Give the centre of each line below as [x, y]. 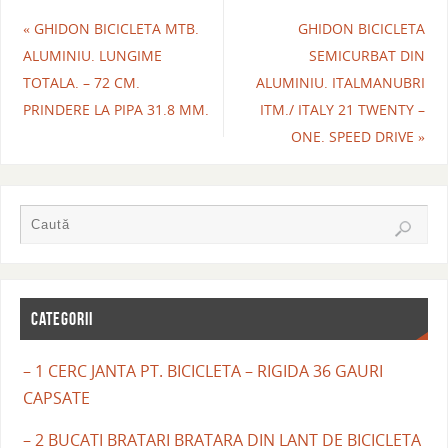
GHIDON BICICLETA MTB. [114, 28]
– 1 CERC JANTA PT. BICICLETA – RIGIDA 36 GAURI [202, 370]
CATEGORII [61, 319]
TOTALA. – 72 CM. [81, 82]
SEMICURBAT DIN [367, 55]
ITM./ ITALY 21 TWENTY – [343, 109]
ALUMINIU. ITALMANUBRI [341, 82]
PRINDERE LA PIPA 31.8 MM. [115, 109]
